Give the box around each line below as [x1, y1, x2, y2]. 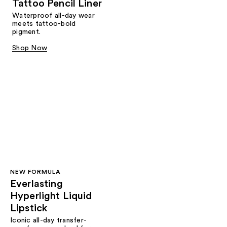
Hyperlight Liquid [10, 191, 93, 201]
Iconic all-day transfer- [10, 216, 87, 224]
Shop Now [12, 45, 47, 52]
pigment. [12, 28, 41, 36]
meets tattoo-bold [12, 20, 76, 28]
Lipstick [10, 203, 48, 213]
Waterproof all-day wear [12, 12, 95, 20]
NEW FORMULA [10, 168, 61, 175]
